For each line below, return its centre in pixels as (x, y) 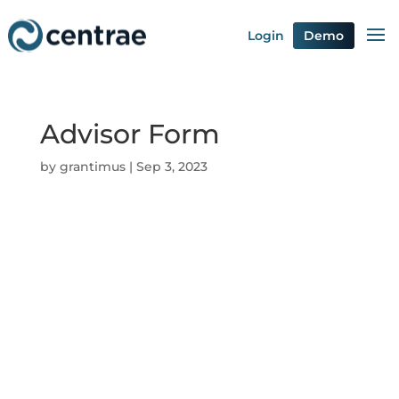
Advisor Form (130, 134)
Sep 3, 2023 (171, 167)
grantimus (92, 167)
